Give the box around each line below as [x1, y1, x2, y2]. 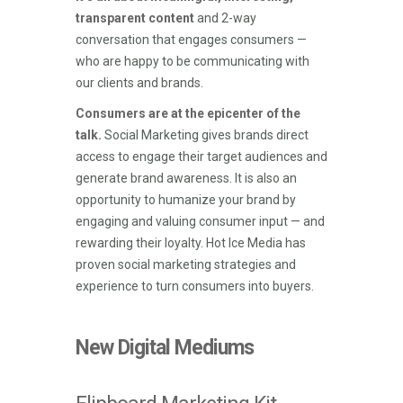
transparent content [76, 11, 194, 25]
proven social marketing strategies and [76, 257, 296, 272]
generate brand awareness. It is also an [76, 171, 297, 185]
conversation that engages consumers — [76, 32, 307, 47]
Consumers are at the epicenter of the [76, 106, 300, 121]
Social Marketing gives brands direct [102, 128, 309, 142]
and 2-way [194, 11, 256, 25]
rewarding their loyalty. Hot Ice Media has [76, 236, 306, 250]
